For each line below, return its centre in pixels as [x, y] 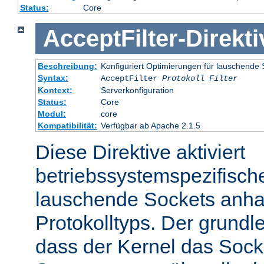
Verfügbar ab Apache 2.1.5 [150, 125]
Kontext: [55, 90]
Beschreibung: [67, 66]
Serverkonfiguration [137, 90]
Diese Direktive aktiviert [140, 152]
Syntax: [53, 77]
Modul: [52, 113]
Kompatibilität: [67, 125]
